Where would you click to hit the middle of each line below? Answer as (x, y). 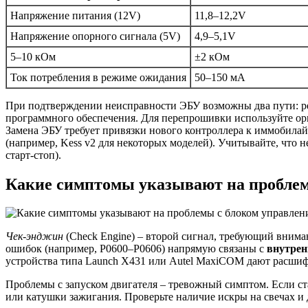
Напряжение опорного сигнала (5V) (95, 36)
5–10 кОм (33, 56)
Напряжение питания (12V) (75, 15)
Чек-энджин (34, 236)
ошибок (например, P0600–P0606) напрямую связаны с (136, 249)
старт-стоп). (33, 155)
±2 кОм (212, 56)
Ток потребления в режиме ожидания (98, 77)
